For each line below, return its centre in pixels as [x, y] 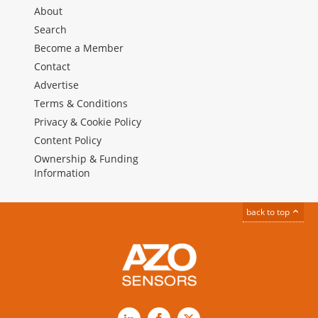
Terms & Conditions [81, 104]
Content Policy [68, 141]
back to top [269, 212]
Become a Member [79, 48]
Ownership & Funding [86, 159]
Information [62, 173]
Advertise [56, 85]
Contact [52, 67]
